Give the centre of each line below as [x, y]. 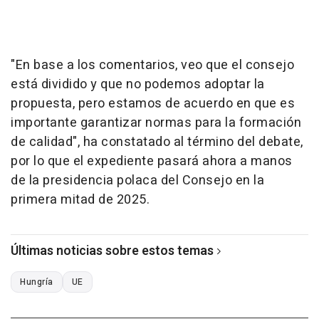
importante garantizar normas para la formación [156, 123]
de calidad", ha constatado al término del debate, [157, 142]
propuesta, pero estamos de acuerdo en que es [153, 104]
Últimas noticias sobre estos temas [112, 251]
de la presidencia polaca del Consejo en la [137, 181]
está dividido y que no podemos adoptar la [138, 85]
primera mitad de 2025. [80, 200]
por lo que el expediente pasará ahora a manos [152, 162]
